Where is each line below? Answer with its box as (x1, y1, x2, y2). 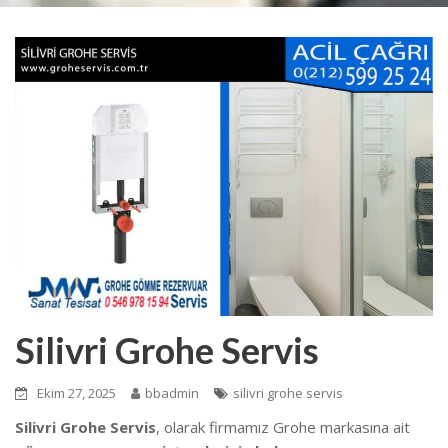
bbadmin (145, 383, 199, 402)
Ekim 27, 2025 (37, 383, 116, 402)
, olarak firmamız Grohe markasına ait (156, 416, 410, 437)
